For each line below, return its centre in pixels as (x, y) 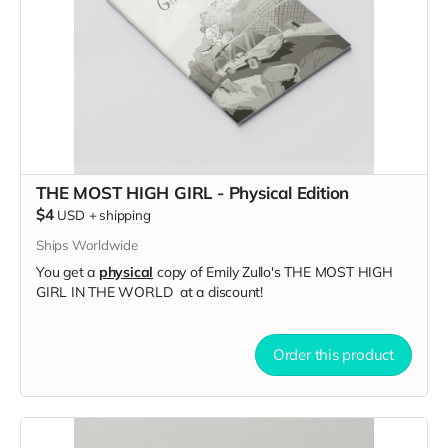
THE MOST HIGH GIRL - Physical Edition (193, 192)
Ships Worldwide (87, 244)
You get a (67, 271)
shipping (125, 214)
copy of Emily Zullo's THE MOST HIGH (273, 271)
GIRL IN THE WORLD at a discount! (151, 291)
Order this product (333, 354)
